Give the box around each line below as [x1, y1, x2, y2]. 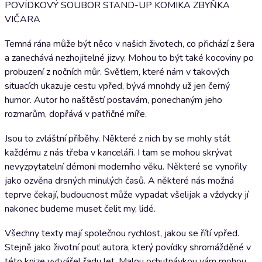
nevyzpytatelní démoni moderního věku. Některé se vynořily [5, 160, 247, 173]
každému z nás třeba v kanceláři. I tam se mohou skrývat [5, 146, 232, 159]
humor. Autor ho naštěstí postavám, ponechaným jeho [5, 94, 222, 106]
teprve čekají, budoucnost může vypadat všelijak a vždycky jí [5, 188, 249, 201]
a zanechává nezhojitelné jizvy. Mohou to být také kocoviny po [5, 51, 254, 64]
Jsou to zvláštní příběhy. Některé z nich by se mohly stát [5, 132, 230, 145]
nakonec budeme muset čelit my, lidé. [5, 202, 156, 215]
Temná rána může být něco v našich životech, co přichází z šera [5, 37, 254, 50]
